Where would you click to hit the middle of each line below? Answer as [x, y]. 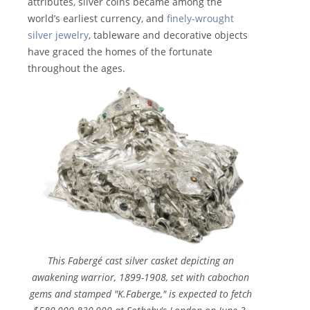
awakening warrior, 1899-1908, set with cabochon [140, 277]
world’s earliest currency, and [97, 19]
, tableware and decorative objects [168, 35]
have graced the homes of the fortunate [120, 52]
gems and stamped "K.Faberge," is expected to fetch [140, 294]
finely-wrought [200, 19]
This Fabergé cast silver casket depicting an [140, 261]
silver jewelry [58, 35]
